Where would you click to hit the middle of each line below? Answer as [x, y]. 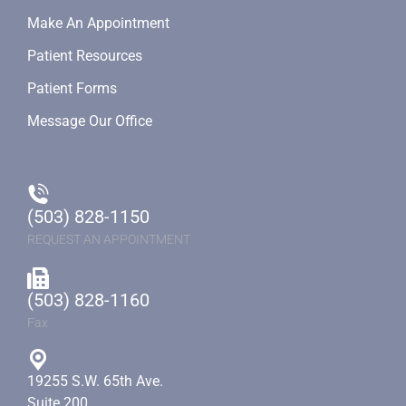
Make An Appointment [98, 24]
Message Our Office [90, 121]
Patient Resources [85, 56]
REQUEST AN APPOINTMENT [109, 240]
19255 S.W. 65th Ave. [95, 382]
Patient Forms [72, 89]
